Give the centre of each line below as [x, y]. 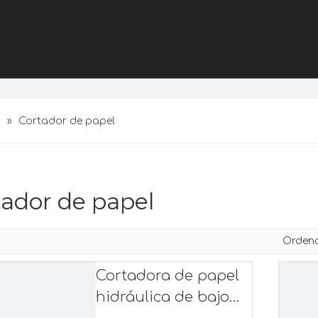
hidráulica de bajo [163, 297]
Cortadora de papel [168, 276]
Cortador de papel [67, 121]
